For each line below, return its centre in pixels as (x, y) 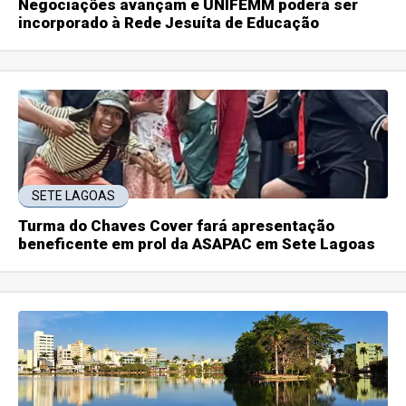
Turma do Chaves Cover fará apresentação (177, 226)
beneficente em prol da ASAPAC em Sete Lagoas (197, 244)
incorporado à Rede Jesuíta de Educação (169, 23)
